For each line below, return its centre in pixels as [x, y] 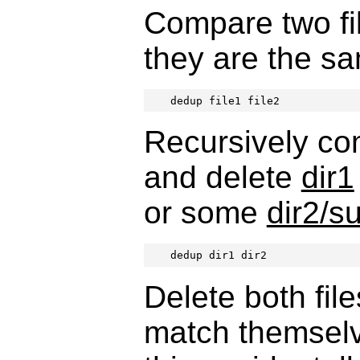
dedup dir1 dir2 [219, 255]
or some [205, 213]
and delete [222, 178]
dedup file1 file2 [225, 100]
